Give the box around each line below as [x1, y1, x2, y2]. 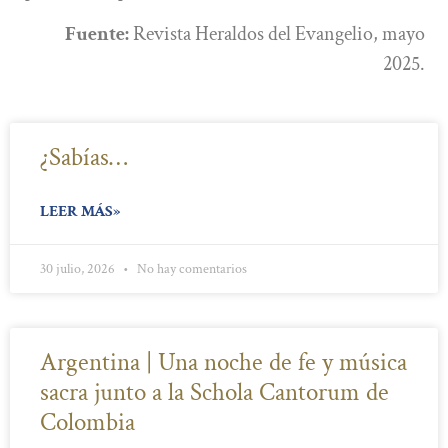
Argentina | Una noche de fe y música [40, 346, 407, 380]
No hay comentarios [134, 260, 247, 279]
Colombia [40, 406, 135, 440]
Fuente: [64, 20, 133, 47]
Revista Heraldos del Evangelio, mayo [132, 20, 425, 47]
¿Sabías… [40, 141, 128, 175]
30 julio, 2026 [40, 260, 118, 279]
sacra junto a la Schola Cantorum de [40, 376, 389, 410]
